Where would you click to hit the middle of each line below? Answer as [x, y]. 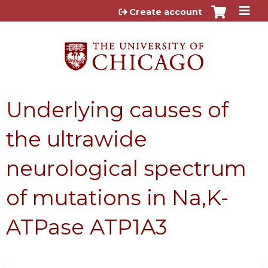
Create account [166, 12]
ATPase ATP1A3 [86, 227]
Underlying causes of [117, 109]
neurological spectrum [126, 168]
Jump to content [134, 9]
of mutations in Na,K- [117, 197]
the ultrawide [77, 139]
